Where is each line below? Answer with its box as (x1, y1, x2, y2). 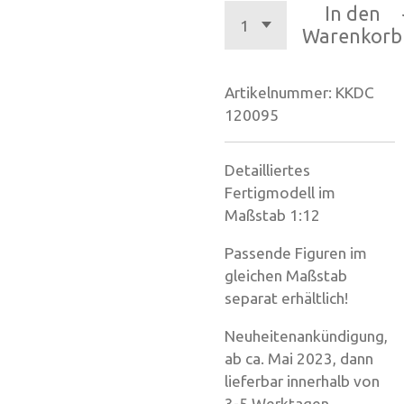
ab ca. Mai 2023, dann (225, 350, 373, 368)
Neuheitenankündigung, (225, 327, 388, 345)
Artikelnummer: (225, 84, 332, 102)
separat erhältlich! (225, 289, 348, 308)
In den (324, 3, 381, 25)
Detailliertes (225, 161, 310, 179)
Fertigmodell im (225, 183, 335, 201)
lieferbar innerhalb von (225, 372, 380, 390)
